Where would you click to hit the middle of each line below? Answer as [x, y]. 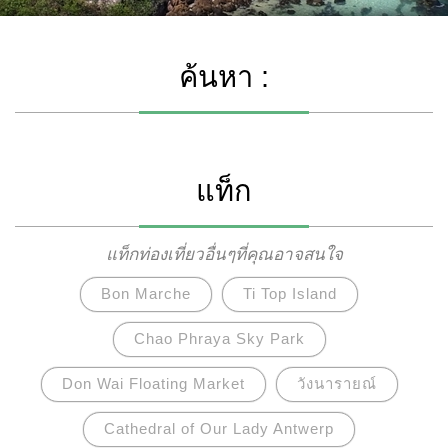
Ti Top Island [290, 293]
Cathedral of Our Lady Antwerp [219, 428]
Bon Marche [146, 293]
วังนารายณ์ [336, 383]
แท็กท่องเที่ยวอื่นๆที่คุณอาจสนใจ [224, 254]
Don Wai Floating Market [153, 383]
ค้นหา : [224, 77]
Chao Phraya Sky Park [219, 338]
